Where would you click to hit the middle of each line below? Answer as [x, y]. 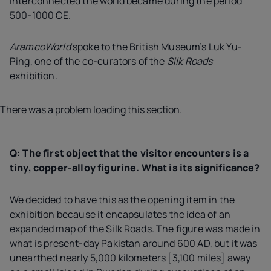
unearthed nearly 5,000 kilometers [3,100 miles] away [130, 257]
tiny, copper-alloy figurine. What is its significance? [135, 168]
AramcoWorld [40, 47]
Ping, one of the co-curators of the [88, 61]
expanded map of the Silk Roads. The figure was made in [135, 228]
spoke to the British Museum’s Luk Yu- [156, 47]
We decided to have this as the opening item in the [122, 199]
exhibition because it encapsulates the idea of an [120, 214]
